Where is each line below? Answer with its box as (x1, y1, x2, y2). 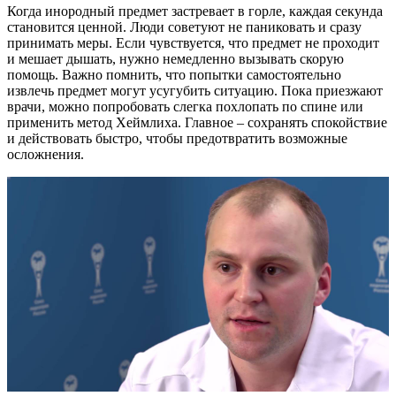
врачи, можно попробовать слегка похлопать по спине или (7, 98, 363, 114)
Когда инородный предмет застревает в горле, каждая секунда (7, 3, 383, 19)
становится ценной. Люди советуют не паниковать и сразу (7, 19, 362, 34)
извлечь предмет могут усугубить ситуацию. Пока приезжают (7, 82, 383, 98)
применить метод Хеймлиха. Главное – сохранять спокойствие (7, 114, 387, 130)
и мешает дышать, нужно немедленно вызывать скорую (7, 50, 344, 66)
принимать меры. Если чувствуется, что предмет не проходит (7, 34, 379, 50)
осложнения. (7, 146, 84, 162)
